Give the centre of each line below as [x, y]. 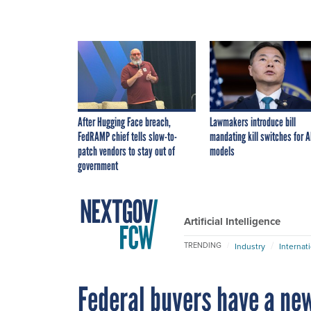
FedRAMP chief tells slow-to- [127, 136]
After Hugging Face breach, [124, 122]
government [98, 166]
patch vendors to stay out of [126, 151]
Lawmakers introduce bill [253, 122]
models [222, 151]
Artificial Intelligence [232, 221]
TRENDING [203, 245]
